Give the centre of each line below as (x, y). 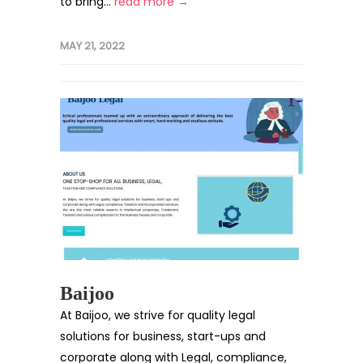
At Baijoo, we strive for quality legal (158, 315)
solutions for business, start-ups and (163, 336)
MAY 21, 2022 (92, 46)
